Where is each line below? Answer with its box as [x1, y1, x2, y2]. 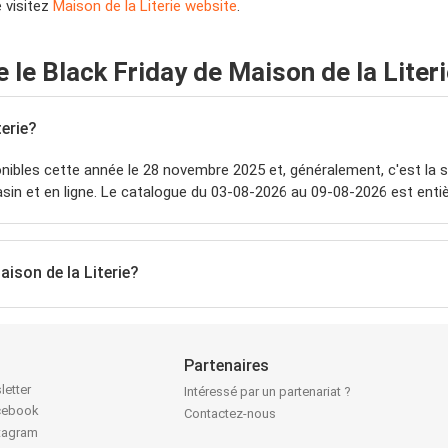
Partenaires [184, 356, 270, 375]
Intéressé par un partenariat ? [184, 384, 352, 400]
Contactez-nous [184, 406, 277, 422]
